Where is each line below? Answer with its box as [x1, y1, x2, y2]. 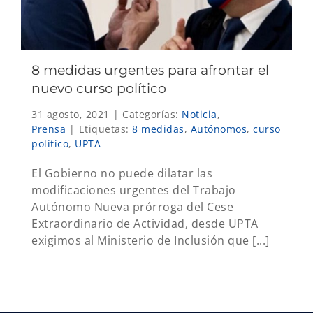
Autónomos [190, 122, 247, 136]
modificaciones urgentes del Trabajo [31, 182, 236, 198]
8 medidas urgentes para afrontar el [31, 62, 269, 79]
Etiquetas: [78, 122, 132, 136]
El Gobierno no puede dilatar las [31, 166, 212, 182]
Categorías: [122, 108, 182, 122]
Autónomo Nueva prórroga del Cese [31, 199, 233, 215]
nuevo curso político [31, 80, 166, 97]
